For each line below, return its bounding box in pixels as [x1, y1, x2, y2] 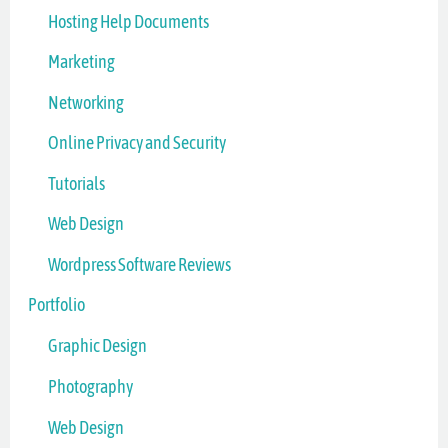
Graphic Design [48, 335, 148, 357]
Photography [48, 375, 134, 397]
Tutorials [48, 172, 106, 194]
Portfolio [28, 294, 86, 316]
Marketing [48, 51, 116, 73]
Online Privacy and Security [48, 132, 227, 154]
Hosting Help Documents [48, 10, 210, 32]
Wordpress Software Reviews [48, 253, 232, 275]
